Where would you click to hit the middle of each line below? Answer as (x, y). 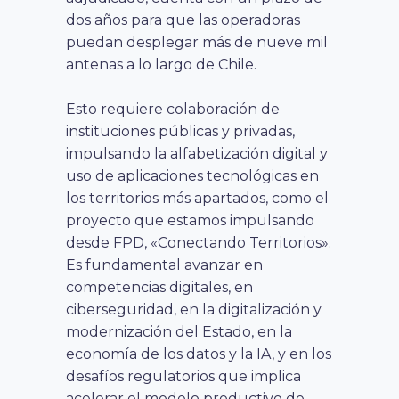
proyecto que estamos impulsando (190, 220)
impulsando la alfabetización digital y (197, 153)
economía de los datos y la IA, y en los (199, 354)
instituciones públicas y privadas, (180, 131)
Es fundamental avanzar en (164, 265)
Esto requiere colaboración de (173, 109)
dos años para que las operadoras (183, 20)
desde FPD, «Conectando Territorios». (199, 242)
